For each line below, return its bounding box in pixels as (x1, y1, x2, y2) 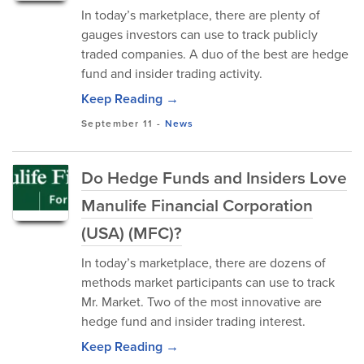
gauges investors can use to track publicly (81, 25, 318, 44)
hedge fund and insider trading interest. (81, 312, 305, 331)
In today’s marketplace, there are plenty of (81, 6, 320, 24)
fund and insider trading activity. (81, 64, 262, 83)
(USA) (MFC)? (81, 220, 182, 245)
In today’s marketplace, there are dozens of (81, 253, 326, 272)
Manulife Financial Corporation (81, 193, 313, 218)
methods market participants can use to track (81, 273, 335, 292)
